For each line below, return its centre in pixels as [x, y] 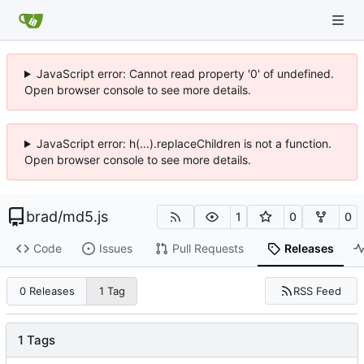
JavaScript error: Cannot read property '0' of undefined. [185, 74]
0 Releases [47, 291]
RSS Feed [318, 290]
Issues [115, 249]
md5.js [85, 217]
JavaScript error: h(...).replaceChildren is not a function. [184, 143]
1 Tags [37, 340]
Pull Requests [208, 249]
